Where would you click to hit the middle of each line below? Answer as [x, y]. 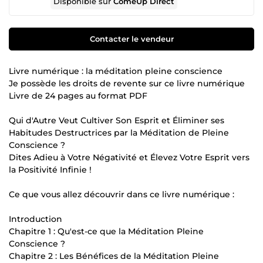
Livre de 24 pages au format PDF [78, 95]
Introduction [36, 219]
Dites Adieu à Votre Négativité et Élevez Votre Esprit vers [129, 157]
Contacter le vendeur [131, 38]
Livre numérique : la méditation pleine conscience [116, 71]
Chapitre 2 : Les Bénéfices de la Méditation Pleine [114, 256]
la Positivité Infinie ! [50, 169]
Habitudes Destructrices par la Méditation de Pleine [119, 132]
